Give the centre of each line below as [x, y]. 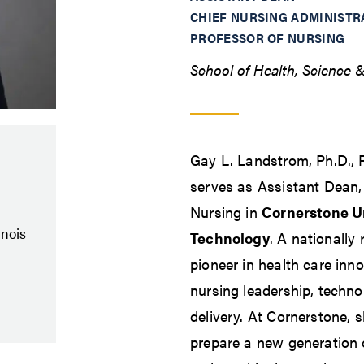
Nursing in [226, 212]
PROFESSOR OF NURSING [268, 38]
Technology [230, 238]
